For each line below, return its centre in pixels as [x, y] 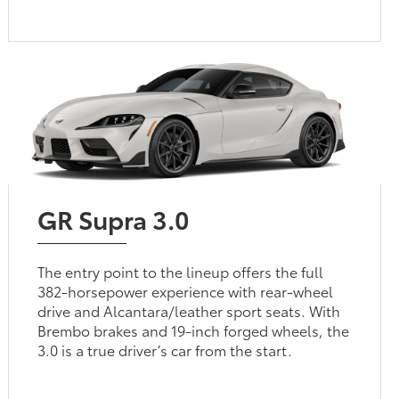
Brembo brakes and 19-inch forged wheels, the [194, 330]
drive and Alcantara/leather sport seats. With [189, 310]
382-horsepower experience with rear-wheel [186, 290]
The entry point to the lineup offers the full [181, 271]
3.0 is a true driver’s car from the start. [165, 349]
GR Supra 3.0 [114, 218]
